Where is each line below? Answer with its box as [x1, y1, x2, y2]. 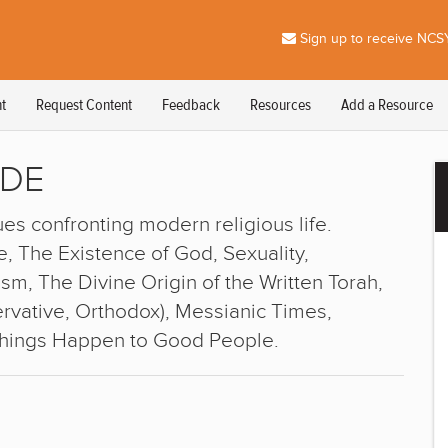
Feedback [162, 95, 220, 115]
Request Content [36, 95, 132, 115]
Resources [250, 95, 311, 115]
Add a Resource [341, 95, 433, 115]
